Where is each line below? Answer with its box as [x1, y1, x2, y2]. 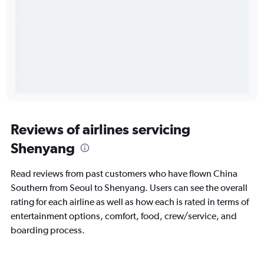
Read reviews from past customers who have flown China [11, 168, 237, 180]
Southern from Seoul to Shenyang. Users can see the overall [11, 182, 247, 194]
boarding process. [11, 225, 85, 236]
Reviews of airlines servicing [11, 121, 190, 138]
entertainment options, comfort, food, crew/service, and [11, 210, 237, 222]
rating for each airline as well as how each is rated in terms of [11, 196, 249, 208]
